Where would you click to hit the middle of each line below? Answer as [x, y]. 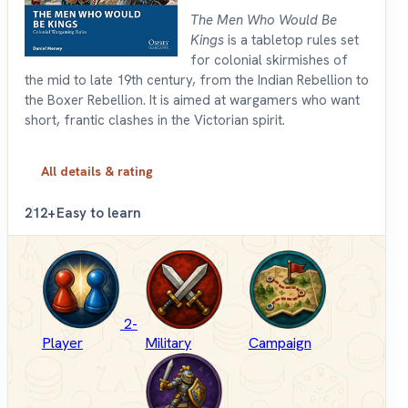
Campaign [280, 343]
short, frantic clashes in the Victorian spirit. [155, 121]
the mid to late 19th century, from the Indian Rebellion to [197, 81]
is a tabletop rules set [291, 41]
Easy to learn [99, 214]
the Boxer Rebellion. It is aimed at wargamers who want [192, 101]
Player [62, 343]
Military [168, 343]
